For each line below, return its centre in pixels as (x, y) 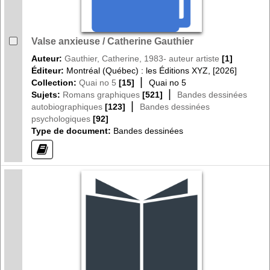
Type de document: (71, 130)
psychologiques (61, 118)
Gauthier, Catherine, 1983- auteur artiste (142, 58)
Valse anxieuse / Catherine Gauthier (112, 41)
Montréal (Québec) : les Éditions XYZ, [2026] (152, 70)
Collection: (55, 82)
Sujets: (47, 94)
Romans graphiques (101, 94)
